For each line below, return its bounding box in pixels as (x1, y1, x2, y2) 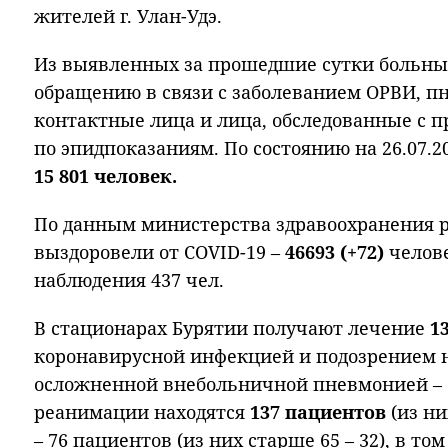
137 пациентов (250, 400, 391, 424)
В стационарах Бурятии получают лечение (34, 316, 430, 340)
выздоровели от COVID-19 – (34, 240, 285, 264)
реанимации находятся (34, 400, 250, 424)
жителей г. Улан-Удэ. (34, 4, 222, 28)
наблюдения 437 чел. (34, 268, 224, 292)
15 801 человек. (34, 164, 177, 188)
